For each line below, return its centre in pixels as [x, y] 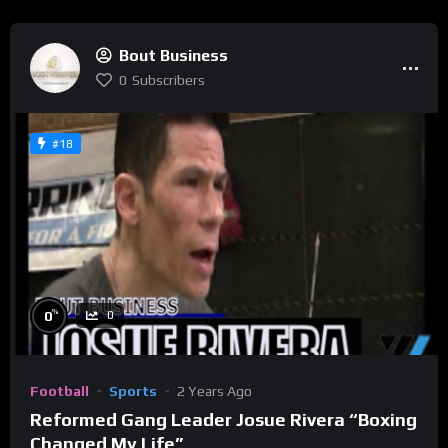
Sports [133, 390]
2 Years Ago [214, 390]
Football [59, 390]
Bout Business [173, 56]
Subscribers [168, 80]
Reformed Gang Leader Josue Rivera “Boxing [223, 419]
